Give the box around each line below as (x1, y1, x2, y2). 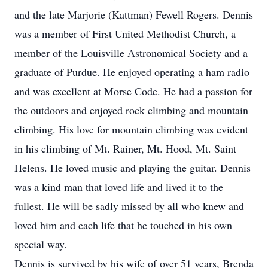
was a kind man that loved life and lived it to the (14, 179, 223, 194)
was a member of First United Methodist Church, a (14, 26, 236, 41)
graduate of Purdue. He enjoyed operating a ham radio (14, 65, 249, 79)
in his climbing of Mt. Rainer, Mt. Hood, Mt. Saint (14, 141, 236, 156)
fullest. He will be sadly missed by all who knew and (14, 199, 244, 213)
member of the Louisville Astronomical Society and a (14, 45, 248, 60)
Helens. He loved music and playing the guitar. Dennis (14, 160, 251, 175)
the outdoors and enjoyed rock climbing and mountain (14, 103, 248, 117)
